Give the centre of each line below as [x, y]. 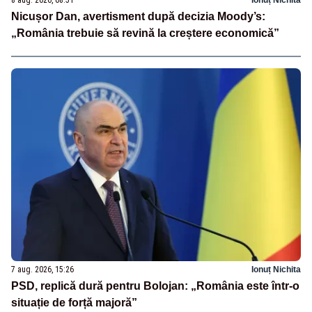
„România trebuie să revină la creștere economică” [145, 33]
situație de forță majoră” [74, 303]
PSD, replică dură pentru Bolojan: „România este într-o [155, 286]
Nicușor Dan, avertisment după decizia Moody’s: [138, 17]
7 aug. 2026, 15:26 [42, 270]
